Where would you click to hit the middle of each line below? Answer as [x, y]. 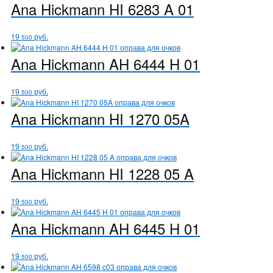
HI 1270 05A [147, 118]
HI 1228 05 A [149, 173]
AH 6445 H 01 [152, 228]
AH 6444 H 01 [152, 63]
